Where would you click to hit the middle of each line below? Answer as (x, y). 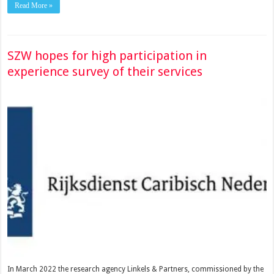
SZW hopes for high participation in (107, 56)
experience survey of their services (105, 72)
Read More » (34, 6)
